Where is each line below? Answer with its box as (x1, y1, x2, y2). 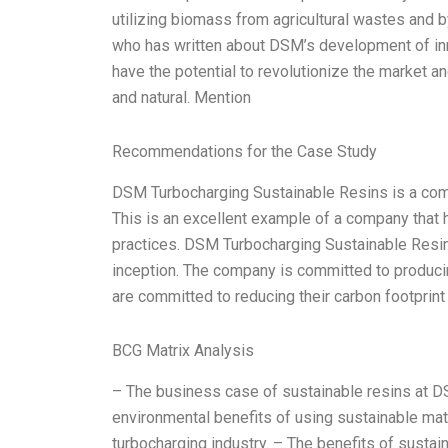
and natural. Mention (112, 88, 251, 108)
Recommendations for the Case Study (112, 142, 377, 162)
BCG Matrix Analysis (112, 340, 254, 360)
